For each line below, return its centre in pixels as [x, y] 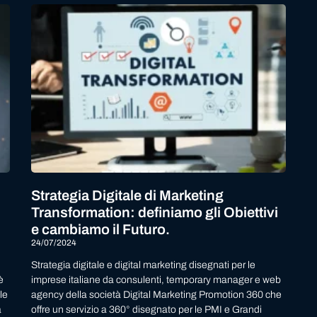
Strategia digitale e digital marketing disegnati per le [143, 265]
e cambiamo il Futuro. [100, 229]
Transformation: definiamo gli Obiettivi [155, 212]
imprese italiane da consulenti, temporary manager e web [156, 279]
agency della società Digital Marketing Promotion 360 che [156, 294]
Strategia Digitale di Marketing [127, 195]
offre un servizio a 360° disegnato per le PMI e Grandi [146, 309]
